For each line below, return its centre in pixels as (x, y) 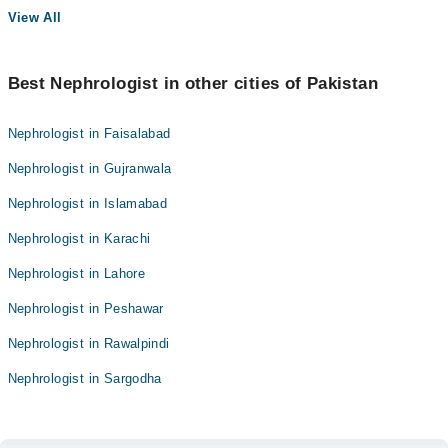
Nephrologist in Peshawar (85, 308)
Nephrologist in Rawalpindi (88, 343)
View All (34, 17)
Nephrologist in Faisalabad (89, 133)
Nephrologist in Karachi (79, 238)
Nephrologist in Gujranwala (89, 168)
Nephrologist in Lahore (76, 273)
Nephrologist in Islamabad (87, 203)
